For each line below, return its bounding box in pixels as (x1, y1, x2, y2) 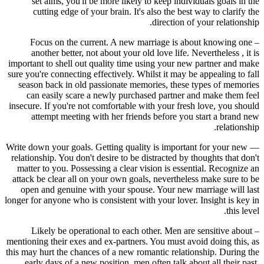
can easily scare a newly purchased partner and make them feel (27, 90, 259, 100)
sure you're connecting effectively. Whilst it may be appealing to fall (8, 68, 259, 79)
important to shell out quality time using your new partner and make (8, 58, 259, 68)
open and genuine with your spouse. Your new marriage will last (21, 184, 259, 194)
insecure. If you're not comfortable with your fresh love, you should (9, 100, 259, 111)
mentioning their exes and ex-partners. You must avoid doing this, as (6, 236, 259, 246)
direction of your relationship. (152, 16, 259, 27)
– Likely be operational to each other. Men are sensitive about (31, 225, 252, 236)
